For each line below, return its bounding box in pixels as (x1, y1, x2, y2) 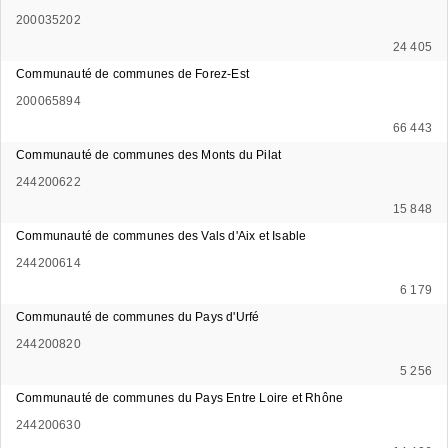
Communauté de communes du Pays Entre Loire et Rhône (16, 390, 344, 405)
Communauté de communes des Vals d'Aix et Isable (16, 228, 307, 243)
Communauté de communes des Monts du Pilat (16, 147, 282, 162)
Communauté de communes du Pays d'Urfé (16, 309, 260, 324)
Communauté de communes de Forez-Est (16, 66, 249, 81)
